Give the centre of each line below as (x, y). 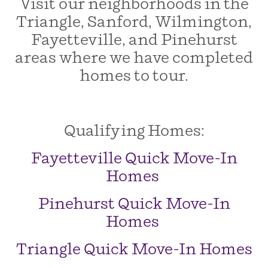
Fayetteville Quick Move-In (134, 158)
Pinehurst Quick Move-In (134, 204)
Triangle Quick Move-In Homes (134, 249)
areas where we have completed (134, 58)
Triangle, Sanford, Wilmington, (134, 22)
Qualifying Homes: (134, 131)
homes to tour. (134, 76)
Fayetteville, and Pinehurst (134, 40)
